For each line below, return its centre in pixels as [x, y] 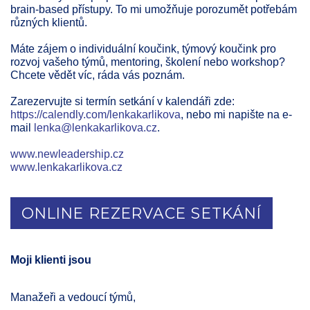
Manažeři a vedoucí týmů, [73, 297]
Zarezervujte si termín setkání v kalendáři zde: [122, 101]
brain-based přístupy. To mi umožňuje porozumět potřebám [154, 9]
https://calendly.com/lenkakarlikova [95, 114]
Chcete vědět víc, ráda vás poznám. [98, 75]
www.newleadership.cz [67, 154]
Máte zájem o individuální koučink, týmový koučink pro [143, 48]
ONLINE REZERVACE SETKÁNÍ [142, 213]
